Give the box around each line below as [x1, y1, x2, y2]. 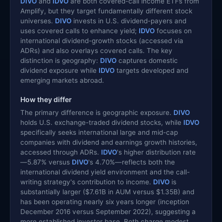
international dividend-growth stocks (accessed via [20, 36, 183, 45]
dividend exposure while [20, 66, 99, 74]
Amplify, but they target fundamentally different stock [20, 6, 192, 15]
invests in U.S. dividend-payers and [71, 16, 186, 25]
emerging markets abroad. [20, 76, 104, 84]
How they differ [20, 95, 72, 104]
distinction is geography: [20, 56, 100, 64]
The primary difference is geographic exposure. [20, 108, 173, 116]
